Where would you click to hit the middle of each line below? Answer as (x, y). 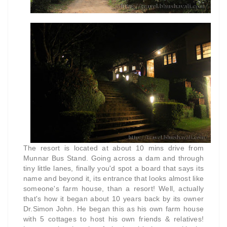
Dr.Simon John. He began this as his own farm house (113, 209)
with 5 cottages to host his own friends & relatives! (113, 219)
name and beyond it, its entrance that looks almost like (113, 178)
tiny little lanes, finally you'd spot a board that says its (113, 168)
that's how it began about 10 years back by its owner (113, 198)
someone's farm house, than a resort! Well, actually (113, 188)
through (191, 158)
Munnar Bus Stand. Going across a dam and (101, 158)
